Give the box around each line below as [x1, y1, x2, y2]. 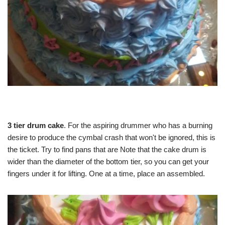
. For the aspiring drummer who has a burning [64, 121, 212, 130]
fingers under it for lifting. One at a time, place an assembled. [8, 169, 205, 178]
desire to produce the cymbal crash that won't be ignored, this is [8, 133, 215, 142]
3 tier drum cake [8, 121, 64, 130]
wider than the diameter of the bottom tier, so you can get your [8, 157, 209, 166]
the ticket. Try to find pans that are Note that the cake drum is [8, 145, 206, 154]
